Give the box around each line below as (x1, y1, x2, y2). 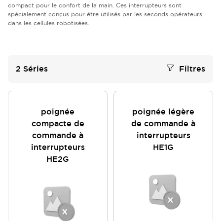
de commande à (131, 118, 195, 129)
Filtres (179, 64, 205, 74)
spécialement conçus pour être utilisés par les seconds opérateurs (8, 10, 202, 18)
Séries (23, 64, 48, 74)
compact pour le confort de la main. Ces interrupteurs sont (8, 1, 182, 9)
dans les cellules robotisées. (8, 19, 89, 27)
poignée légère (132, 107, 194, 117)
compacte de (31, 118, 84, 129)
